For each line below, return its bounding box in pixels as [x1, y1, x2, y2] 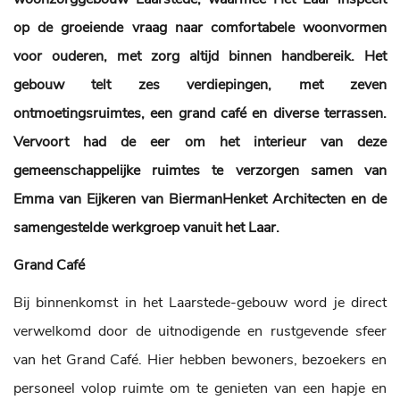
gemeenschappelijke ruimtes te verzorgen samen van [13, 161, 387, 180]
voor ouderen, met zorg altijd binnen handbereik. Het [13, 46, 387, 66]
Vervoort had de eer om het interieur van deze [13, 132, 387, 152]
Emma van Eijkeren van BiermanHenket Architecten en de [13, 189, 387, 209]
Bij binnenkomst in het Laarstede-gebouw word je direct [13, 293, 387, 312]
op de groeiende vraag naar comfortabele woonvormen [13, 18, 387, 37]
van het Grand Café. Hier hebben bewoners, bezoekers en [13, 350, 387, 370]
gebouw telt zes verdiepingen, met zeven [13, 75, 387, 95]
